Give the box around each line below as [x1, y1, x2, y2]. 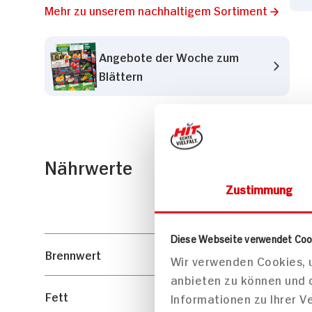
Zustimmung [225, 181, 293, 197]
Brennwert [45, 247, 101, 263]
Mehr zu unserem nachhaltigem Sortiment [45, 2, 267, 18]
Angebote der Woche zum [99, 49, 239, 65]
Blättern [99, 68, 143, 84]
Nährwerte [45, 155, 132, 178]
